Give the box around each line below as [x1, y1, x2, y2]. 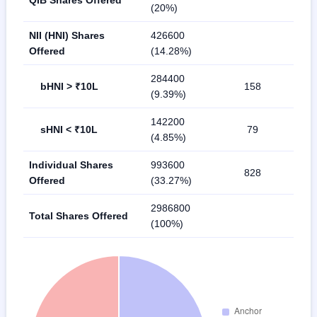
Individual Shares [29, 158, 113, 171]
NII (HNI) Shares [29, 29, 105, 41]
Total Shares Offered [29, 209, 128, 221]
